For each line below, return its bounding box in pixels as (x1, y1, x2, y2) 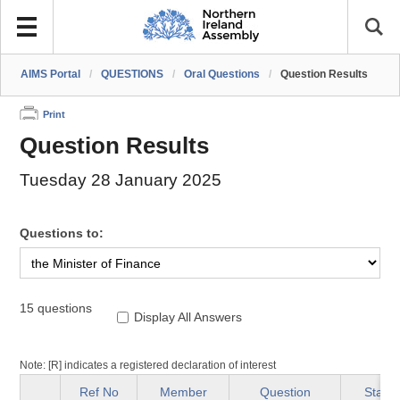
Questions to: (20, 226, 104, 240)
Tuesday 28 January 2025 (20, 170, 222, 189)
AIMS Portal (21, 68, 81, 80)
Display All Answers (134, 310, 243, 324)
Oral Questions (184, 68, 261, 80)
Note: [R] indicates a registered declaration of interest (20, 358, 277, 371)
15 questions (20, 301, 93, 315)
